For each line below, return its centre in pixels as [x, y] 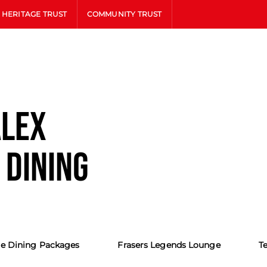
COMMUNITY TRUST [124, 14]
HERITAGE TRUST [34, 14]
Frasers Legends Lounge [169, 245]
